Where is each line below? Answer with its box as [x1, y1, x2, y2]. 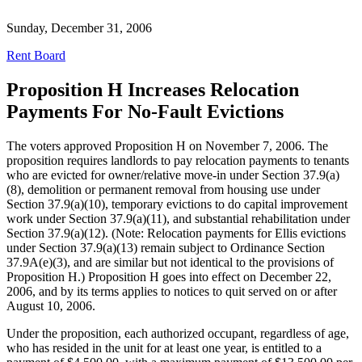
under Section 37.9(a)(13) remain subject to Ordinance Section [6, 240, 325, 255]
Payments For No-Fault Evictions [6, 100, 284, 122]
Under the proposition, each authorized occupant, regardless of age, [6, 326, 349, 340]
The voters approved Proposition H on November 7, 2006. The [6, 138, 328, 153]
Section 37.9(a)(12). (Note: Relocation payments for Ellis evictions [6, 225, 346, 240]
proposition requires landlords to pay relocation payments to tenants [6, 153, 349, 167]
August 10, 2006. [6, 298, 95, 313]
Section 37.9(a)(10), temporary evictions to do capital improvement [6, 196, 347, 211]
